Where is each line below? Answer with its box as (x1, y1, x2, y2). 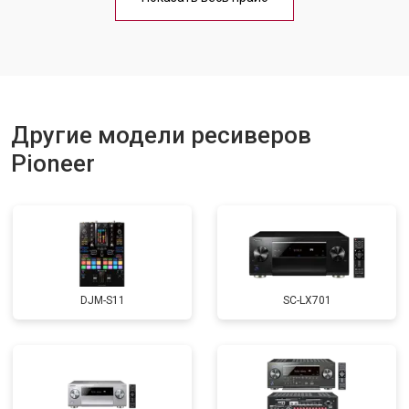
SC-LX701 (282, 294, 331, 307)
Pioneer (11, 150, 95, 177)
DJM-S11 (79, 294, 125, 307)
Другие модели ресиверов (11, 121, 311, 149)
